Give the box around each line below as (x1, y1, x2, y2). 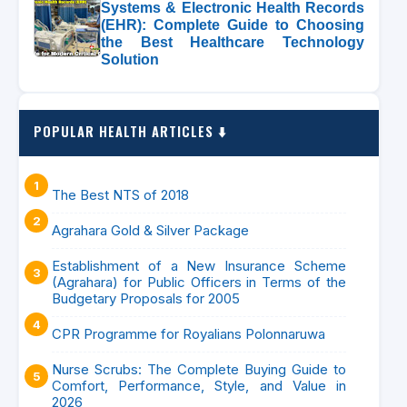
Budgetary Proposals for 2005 (52, 290, 240, 307)
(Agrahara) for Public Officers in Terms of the (52, 273, 346, 291)
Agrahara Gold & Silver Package (52, 222, 249, 239)
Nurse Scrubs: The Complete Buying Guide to (52, 361, 346, 378)
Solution (101, 52, 159, 67)
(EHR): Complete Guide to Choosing (101, 17, 364, 33)
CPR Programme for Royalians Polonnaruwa (52, 325, 325, 342)
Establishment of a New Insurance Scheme (52, 257, 346, 274)
